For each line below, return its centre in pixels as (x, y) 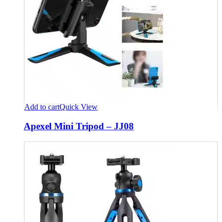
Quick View (79, 107)
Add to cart (42, 107)
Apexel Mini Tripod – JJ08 (79, 126)
